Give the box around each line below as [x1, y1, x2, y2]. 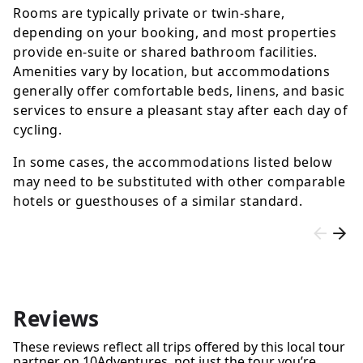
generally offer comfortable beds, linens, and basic [13, 82, 345, 100]
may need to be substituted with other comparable [13, 173, 345, 191]
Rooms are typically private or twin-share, [13, 4, 284, 23]
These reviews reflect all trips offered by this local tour [13, 338, 345, 357]
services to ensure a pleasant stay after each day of [13, 101, 348, 120]
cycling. [13, 121, 62, 139]
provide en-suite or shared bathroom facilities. [13, 43, 318, 62]
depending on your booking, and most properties [13, 23, 336, 42]
